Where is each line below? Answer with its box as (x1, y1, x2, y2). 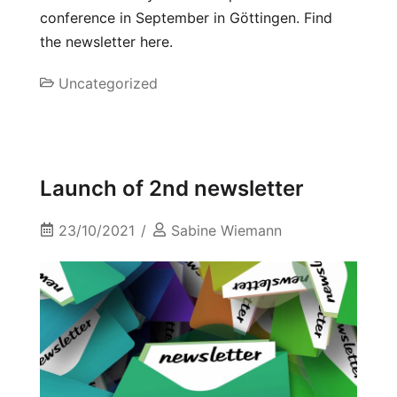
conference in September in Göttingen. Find (40, 9, 332, 27)
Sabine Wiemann (171, 222, 282, 240)
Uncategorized (58, 74, 158, 93)
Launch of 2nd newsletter (40, 175, 304, 202)
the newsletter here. (40, 33, 173, 51)
